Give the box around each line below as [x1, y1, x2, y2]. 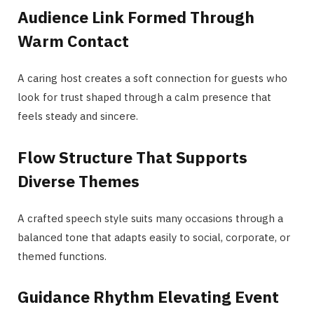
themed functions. [18, 249, 107, 263]
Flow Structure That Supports [18, 146, 247, 168]
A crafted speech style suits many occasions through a [18, 211, 283, 225]
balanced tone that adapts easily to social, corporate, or [18, 230, 290, 244]
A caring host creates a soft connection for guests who [18, 71, 287, 86]
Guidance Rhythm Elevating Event [18, 286, 279, 308]
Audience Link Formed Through [18, 6, 254, 28]
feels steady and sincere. [18, 109, 138, 123]
